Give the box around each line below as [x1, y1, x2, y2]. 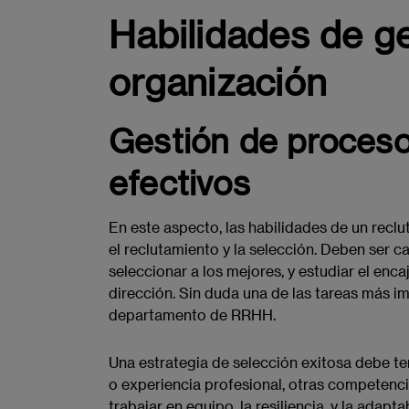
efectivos [109, 162, 250, 202]
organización [109, 58, 327, 103]
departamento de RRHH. [109, 306, 276, 324]
